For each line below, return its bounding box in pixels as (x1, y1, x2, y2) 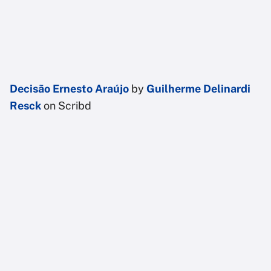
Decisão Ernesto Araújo (10, 82, 129, 96)
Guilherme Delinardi (146, 82, 250, 96)
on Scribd (41, 99, 91, 113)
